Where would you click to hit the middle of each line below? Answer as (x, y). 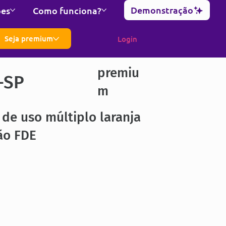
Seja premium (29, 39)
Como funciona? (67, 10)
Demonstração (162, 10)
